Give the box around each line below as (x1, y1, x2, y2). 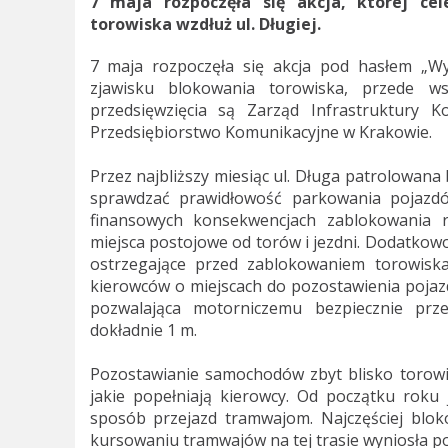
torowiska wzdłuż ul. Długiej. (89, 13, 321, 36)
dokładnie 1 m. (89, 319, 197, 342)
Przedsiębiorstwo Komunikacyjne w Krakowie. (89, 121, 432, 144)
